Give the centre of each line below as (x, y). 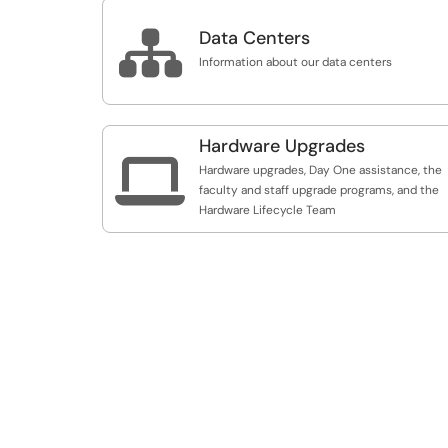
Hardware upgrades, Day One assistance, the (320, 170)
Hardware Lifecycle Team (267, 210)
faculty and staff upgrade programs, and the (319, 190)
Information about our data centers (295, 62)
